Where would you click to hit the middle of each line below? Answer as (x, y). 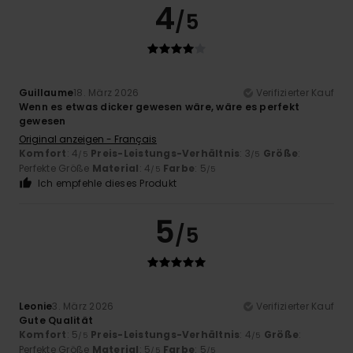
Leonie (36, 307)
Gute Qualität (56, 321)
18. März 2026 (106, 93)
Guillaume (46, 93)
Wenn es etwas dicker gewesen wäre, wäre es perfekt (159, 107)
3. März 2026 (83, 307)
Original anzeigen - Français (88, 139)
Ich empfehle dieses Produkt (107, 184)
